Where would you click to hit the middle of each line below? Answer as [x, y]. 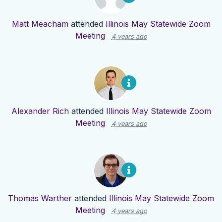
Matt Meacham [40, 24]
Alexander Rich [40, 111]
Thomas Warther [40, 198]
